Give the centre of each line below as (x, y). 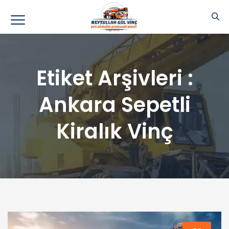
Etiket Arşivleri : (114, 78)
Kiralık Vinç (114, 131)
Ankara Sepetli (114, 105)
